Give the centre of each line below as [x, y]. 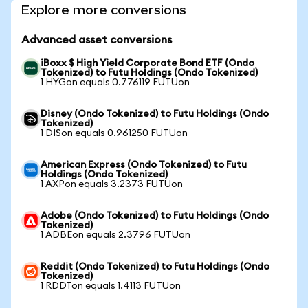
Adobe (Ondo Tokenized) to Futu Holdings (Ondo [155, 216]
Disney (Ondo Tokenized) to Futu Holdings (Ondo [155, 114]
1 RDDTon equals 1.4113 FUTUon [111, 286]
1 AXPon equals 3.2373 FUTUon [112, 184]
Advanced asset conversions [97, 40]
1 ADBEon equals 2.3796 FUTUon [115, 235]
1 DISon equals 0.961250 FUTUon [114, 133]
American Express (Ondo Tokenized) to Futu [144, 165]
